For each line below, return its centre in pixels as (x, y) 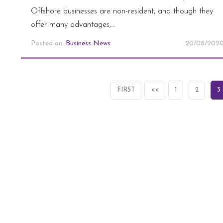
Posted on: (48, 43)
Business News (88, 43)
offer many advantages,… (73, 25)
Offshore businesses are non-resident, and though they (122, 11)
